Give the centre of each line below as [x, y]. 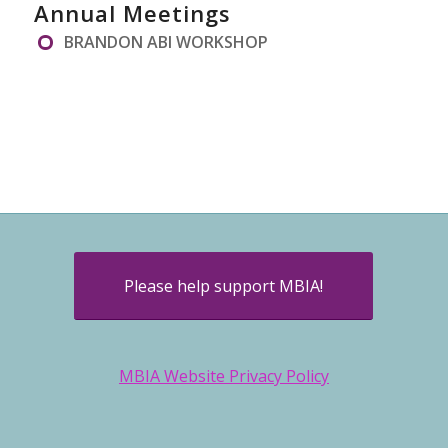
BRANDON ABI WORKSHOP [165, 42]
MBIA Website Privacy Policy [223, 375]
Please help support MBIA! [224, 286]
